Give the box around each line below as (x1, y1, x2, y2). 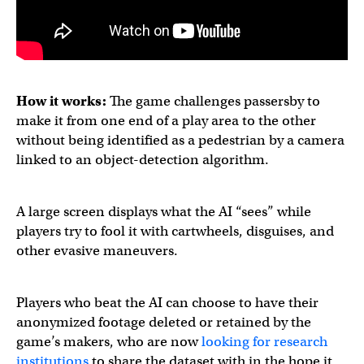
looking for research (201, 333, 327, 350)
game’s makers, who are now (16, 333, 201, 350)
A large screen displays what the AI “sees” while (16, 203, 311, 220)
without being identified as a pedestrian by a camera (16, 132, 344, 149)
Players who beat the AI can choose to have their (16, 294, 318, 311)
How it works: (16, 93, 106, 110)
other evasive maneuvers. (16, 242, 178, 259)
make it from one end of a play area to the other (16, 112, 316, 129)
